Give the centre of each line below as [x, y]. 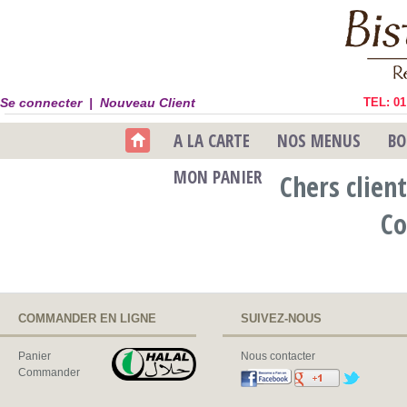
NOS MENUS [318, 141]
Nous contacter [278, 356]
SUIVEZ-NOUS [281, 318]
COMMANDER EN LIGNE [87, 318]
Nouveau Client [148, 103]
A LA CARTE [211, 141]
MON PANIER [217, 177]
